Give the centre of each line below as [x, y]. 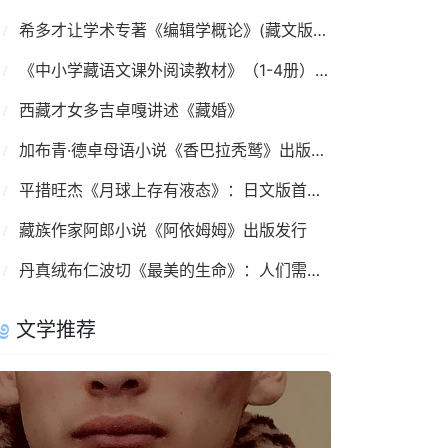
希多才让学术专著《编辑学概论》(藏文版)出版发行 [319, 29]
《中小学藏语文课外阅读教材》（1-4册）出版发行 [321, 69]
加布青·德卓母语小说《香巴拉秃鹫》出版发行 [317, 149]
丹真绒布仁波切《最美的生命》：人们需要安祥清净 [313, 269]
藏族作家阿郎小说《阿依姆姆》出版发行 [162, 229]
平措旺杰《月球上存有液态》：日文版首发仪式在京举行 [313, 189]
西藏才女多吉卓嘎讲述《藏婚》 [130, 109]
